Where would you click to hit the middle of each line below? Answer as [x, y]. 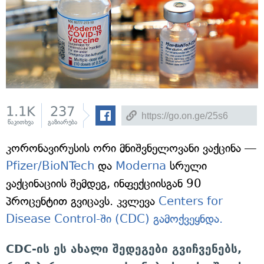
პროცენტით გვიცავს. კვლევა [82, 202]
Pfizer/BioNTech [50, 166]
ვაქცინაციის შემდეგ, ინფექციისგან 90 [104, 184]
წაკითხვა [21, 123]
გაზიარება [62, 123]
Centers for [191, 202]
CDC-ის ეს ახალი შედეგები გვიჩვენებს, [124, 249]
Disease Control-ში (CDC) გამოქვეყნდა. [114, 219]
